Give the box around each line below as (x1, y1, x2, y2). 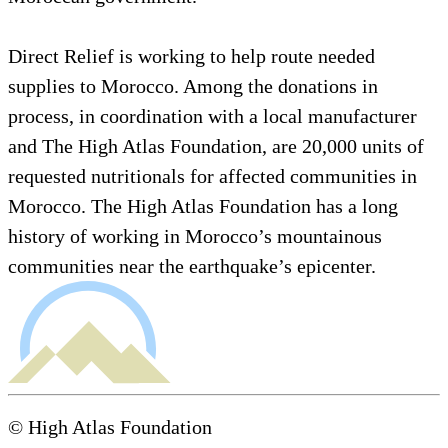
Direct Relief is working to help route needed (8, 44, 375, 67)
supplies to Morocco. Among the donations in (8, 74, 378, 97)
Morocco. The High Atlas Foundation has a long (8, 194, 398, 217)
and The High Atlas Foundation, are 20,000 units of (8, 134, 424, 157)
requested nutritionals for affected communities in (8, 164, 417, 187)
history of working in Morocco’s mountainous (8, 224, 382, 247)
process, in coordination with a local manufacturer (8, 104, 417, 127)
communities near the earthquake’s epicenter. (8, 254, 376, 277)
